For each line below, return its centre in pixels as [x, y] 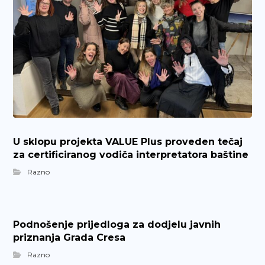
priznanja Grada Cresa [70, 238]
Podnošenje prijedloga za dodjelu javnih [117, 225]
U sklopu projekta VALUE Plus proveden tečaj [128, 142]
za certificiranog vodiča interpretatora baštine [131, 155]
